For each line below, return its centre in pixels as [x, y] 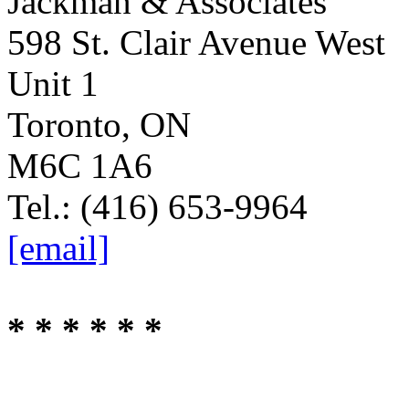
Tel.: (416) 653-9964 [157, 207]
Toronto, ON [99, 125]
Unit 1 [53, 84]
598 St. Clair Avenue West [196, 43]
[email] [58, 248]
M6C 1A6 [80, 166]
